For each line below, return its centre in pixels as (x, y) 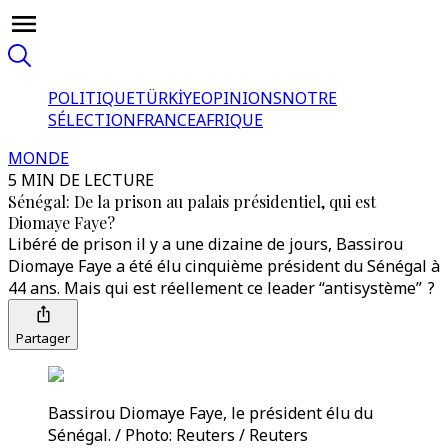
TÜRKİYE (168, 98)
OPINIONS (241, 98)
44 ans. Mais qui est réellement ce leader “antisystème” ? (221, 288)
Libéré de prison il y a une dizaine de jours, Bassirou (205, 244)
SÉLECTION (92, 120)
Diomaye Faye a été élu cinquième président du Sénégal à (224, 266)
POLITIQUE (91, 98)
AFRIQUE (229, 120)
